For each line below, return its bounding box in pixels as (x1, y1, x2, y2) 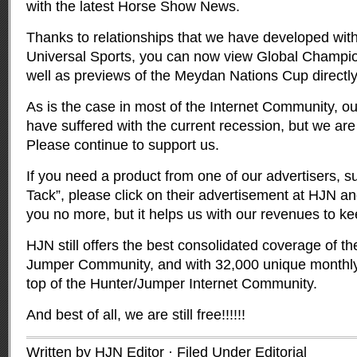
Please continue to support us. (26, 137, 219, 153)
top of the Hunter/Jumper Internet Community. (26, 276, 317, 292)
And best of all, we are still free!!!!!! (26, 307, 245, 323)
